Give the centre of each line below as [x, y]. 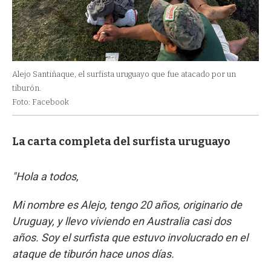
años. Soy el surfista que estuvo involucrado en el [130, 238]
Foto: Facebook [41, 102]
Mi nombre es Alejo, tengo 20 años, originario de [127, 205]
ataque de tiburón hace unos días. [93, 254]
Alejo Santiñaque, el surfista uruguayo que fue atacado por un [124, 74]
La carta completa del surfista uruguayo [121, 142]
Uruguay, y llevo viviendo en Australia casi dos [122, 221]
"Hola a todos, [45, 177]
